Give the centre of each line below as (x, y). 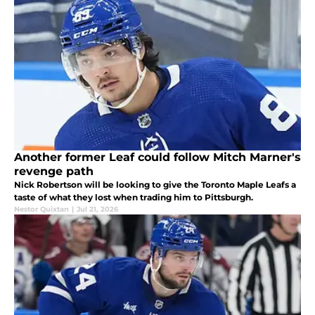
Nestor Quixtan (41, 210)
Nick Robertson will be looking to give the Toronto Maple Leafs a (155, 185)
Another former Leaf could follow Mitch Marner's (157, 157)
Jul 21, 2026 (97, 210)
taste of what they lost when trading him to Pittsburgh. (134, 198)
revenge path (54, 172)
